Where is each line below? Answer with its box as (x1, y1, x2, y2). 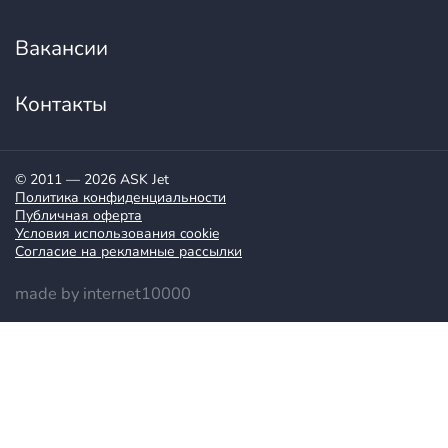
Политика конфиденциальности (15, 188, 226, 208)
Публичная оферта (15, 206, 142, 226)
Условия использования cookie (15, 224, 219, 244)
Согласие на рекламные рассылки (15, 242, 242, 262)
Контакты (15, 90, 107, 119)
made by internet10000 (15, 282, 191, 306)
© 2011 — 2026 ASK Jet (15, 170, 169, 190)
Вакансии (15, 34, 108, 63)
